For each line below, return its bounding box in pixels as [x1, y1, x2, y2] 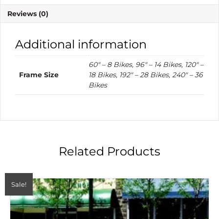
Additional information [15, 37, 147, 51]
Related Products [59, 144, 160, 159]
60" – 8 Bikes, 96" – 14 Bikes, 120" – [88, 60, 203, 69]
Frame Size [19, 70, 59, 79]
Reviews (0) [7, 9, 48, 18]
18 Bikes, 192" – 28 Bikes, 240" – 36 [88, 70, 203, 79]
